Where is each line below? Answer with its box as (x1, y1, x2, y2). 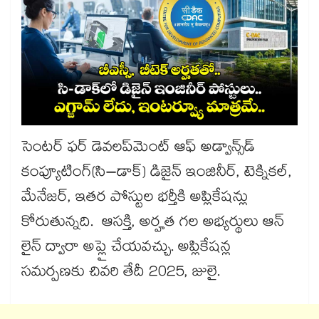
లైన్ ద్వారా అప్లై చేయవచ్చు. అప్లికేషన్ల (21, 236, 231, 262)
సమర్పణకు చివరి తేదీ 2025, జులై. (21, 261, 220, 287)
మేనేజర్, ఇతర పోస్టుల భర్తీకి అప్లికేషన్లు (21, 186, 248, 212)
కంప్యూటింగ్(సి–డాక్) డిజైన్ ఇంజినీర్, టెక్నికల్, (21, 161, 292, 187)
